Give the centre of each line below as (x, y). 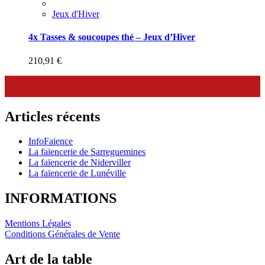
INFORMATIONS (61, 198)
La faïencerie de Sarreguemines (87, 152)
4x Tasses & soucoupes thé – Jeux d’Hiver (112, 37)
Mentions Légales (38, 224)
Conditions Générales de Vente (62, 234)
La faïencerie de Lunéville (77, 173)
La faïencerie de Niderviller (80, 163)
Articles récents (52, 116)
